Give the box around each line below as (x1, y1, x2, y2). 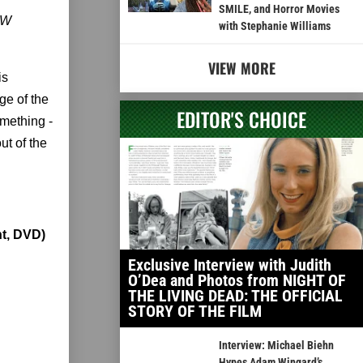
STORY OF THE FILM (128, 301, 262, 322)
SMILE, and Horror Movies (218, 2, 340, 16)
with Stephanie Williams (218, 19, 331, 33)
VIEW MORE (207, 58, 275, 79)
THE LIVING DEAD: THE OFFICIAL (128, 286, 343, 306)
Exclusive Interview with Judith (128, 255, 331, 275)
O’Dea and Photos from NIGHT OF (128, 271, 346, 291)
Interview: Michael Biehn (218, 339, 334, 352)
